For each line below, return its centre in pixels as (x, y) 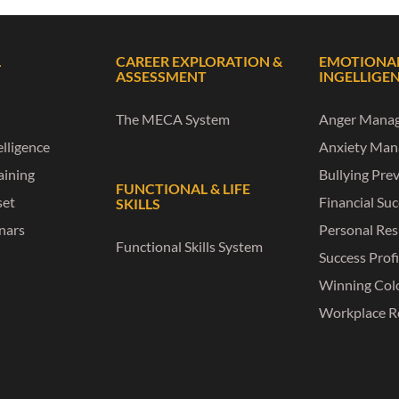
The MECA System (173, 118)
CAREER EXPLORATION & (199, 61)
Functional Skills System (189, 246)
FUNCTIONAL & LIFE (183, 188)
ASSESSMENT (161, 76)
